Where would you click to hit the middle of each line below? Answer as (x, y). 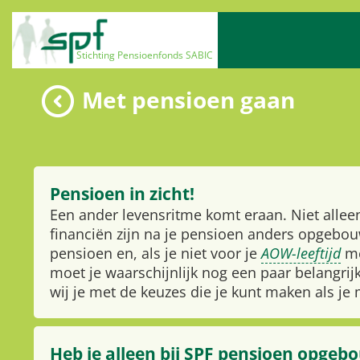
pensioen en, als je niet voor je (155, 253)
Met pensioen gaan (188, 100)
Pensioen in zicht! (122, 193)
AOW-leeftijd (301, 253)
